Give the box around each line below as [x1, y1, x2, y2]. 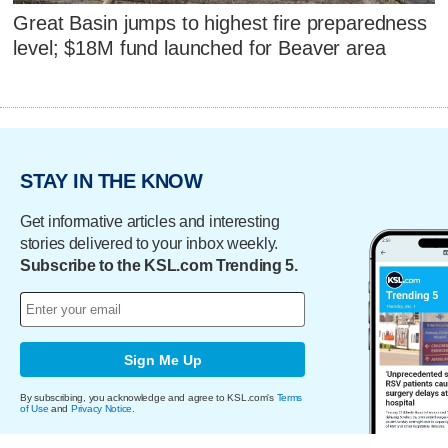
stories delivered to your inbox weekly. [20, 235, 279, 253]
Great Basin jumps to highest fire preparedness [13, 12, 427, 35]
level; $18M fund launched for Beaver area [13, 37, 386, 60]
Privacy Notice [70, 403, 133, 415]
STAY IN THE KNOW [20, 169, 203, 192]
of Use [20, 403, 49, 415]
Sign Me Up [123, 351, 202, 368]
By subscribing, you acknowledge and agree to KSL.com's [20, 392, 277, 404]
